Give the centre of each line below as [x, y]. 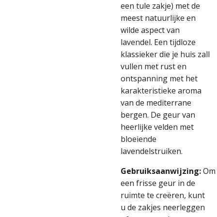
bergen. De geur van [158, 115]
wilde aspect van [150, 30]
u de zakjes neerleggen [163, 207]
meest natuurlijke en [158, 18]
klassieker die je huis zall [165, 54]
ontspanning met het [159, 78]
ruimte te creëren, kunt [163, 195]
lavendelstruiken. [153, 151]
